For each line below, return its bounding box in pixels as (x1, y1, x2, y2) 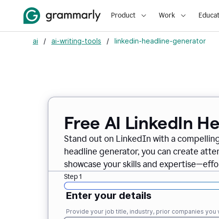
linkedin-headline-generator (114, 37, 206, 45)
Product (111, 11, 135, 20)
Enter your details (66, 190, 152, 201)
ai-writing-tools (51, 37, 101, 45)
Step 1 (64, 173, 82, 181)
